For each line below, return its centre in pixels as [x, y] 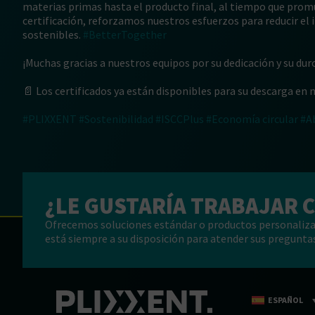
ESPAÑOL [285, 300]
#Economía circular [252, 119]
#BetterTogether [125, 34]
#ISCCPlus [180, 119]
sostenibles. [53, 34]
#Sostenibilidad [116, 119]
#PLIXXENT [50, 119]
